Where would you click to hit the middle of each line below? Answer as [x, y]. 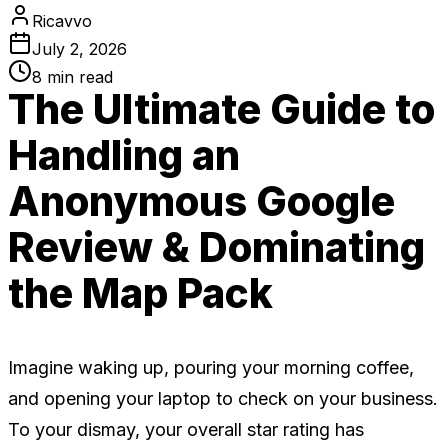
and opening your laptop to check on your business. [223, 399]
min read [77, 76]
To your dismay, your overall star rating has [186, 430]
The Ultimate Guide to [221, 109]
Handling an [124, 155]
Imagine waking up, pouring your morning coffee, [211, 368]
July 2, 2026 [79, 48]
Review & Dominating [216, 247]
